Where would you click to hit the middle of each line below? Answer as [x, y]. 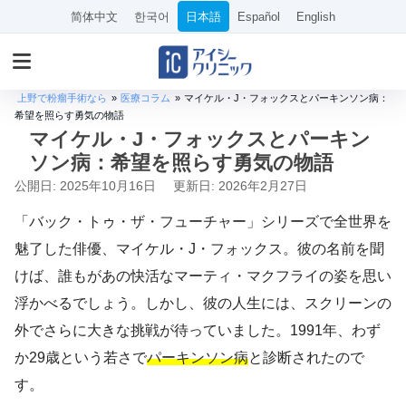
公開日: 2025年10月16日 [85, 186]
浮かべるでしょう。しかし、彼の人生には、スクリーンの [203, 303]
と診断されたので [306, 358]
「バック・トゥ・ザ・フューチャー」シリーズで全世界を [203, 222]
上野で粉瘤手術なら [62, 98]
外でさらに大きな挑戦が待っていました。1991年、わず [198, 330]
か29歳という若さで [81, 358]
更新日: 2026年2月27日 [240, 186]
